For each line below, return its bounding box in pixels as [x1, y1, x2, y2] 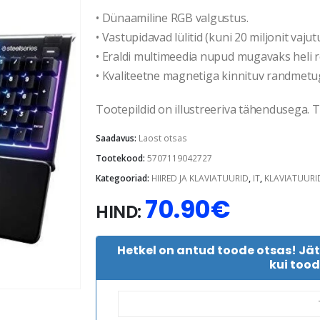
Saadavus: [96, 131, 139, 144]
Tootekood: [96, 151, 147, 164]
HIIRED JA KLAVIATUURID [151, 171, 249, 184]
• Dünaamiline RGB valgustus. [96, 10, 249, 26]
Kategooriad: [96, 171, 151, 184]
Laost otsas [139, 131, 187, 144]
